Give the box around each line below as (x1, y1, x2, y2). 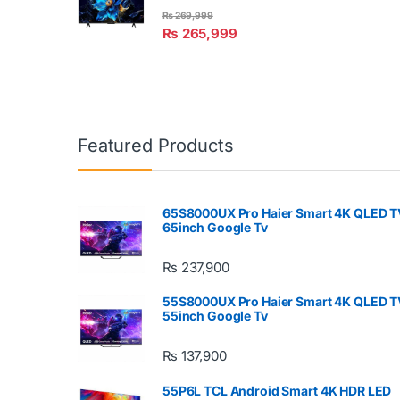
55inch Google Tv (162, 308, 268, 324)
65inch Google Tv (162, 220, 268, 236)
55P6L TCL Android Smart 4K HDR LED (162, 382, 392, 398)
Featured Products (78, 135, 234, 157)
